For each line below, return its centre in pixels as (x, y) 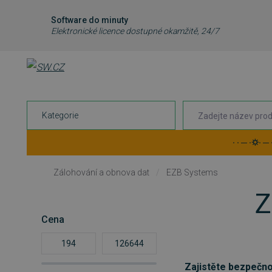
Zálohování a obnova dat (101, 172)
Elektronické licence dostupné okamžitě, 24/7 (135, 31)
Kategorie (60, 115)
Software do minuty (90, 20)
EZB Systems (192, 172)
